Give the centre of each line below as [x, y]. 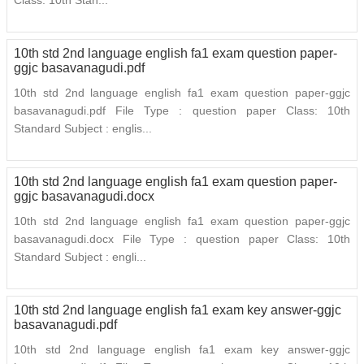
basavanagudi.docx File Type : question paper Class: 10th [182, 239]
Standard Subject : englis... [83, 129]
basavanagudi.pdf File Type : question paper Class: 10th [182, 111]
